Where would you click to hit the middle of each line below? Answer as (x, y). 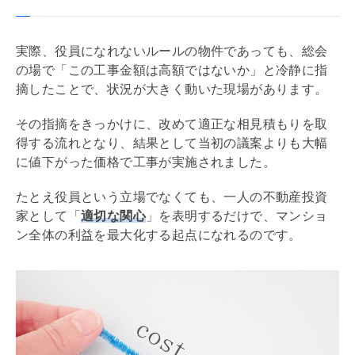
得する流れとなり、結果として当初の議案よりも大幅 (172, 143)
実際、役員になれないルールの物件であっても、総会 (172, 51)
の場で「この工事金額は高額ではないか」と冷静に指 (172, 70)
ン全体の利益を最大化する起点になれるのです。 (159, 235)
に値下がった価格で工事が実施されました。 (146, 162)
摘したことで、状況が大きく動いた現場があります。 (172, 89)
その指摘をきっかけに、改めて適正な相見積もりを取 (172, 124)
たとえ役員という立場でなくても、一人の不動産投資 (172, 197)
